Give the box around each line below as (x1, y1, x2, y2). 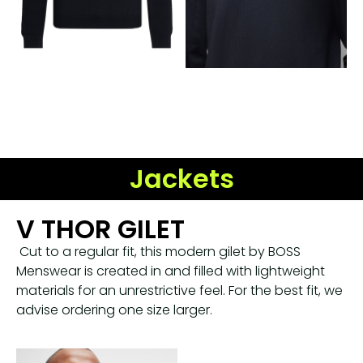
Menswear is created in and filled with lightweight (16, 262, 325, 281)
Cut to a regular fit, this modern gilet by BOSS (16, 242, 301, 262)
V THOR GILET (16, 211, 185, 248)
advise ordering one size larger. (16, 301, 212, 320)
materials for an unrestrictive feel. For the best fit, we (16, 281, 343, 301)
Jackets (129, 160, 234, 198)
